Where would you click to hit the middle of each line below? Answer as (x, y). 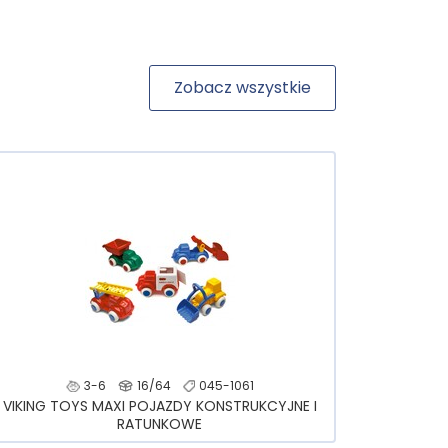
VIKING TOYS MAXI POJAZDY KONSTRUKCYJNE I (159, 406)
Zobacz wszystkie (242, 88)
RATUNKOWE (160, 424)
